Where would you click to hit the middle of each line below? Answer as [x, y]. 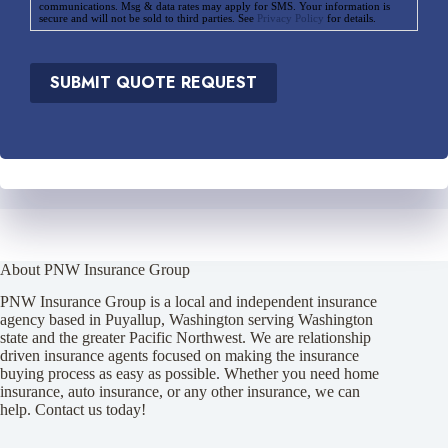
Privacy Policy [290, 17]
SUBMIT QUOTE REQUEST [153, 83]
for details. [350, 17]
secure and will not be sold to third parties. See [148, 17]
